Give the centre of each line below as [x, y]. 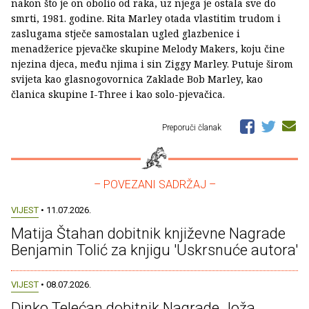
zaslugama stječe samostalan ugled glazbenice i [126, 33]
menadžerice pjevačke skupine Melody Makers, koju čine [148, 48]
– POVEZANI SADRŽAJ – [154, 184]
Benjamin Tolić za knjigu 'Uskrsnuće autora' [154, 250]
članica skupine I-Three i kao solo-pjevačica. [118, 94]
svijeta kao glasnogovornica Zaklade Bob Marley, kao [137, 79]
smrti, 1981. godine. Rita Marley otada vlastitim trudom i [146, 18]
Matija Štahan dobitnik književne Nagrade [148, 233]
